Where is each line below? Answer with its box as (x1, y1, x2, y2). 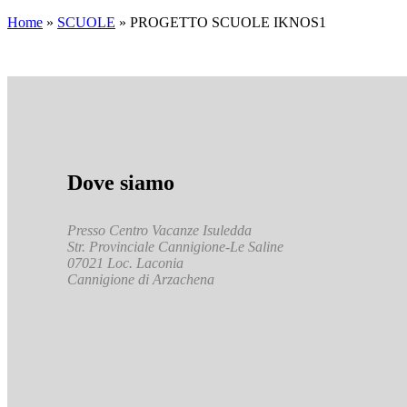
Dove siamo (67, 171, 175, 195)
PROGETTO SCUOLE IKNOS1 (130, 14, 326, 30)
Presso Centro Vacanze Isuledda (67, 223, 253, 239)
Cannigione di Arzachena (67, 272, 215, 288)
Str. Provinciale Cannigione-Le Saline (67, 239, 284, 255)
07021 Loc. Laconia (67, 255, 184, 272)
